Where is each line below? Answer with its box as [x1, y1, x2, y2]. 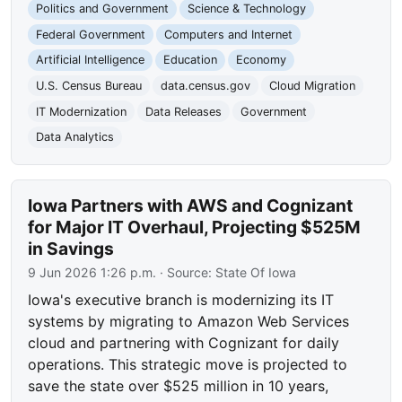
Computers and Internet [163, 27, 293, 41]
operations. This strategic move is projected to [28, 354, 348, 373]
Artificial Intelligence [36, 53, 145, 67]
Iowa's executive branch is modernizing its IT [28, 290, 335, 309]
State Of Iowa [215, 264, 297, 280]
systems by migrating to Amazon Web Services [28, 311, 350, 330]
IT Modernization [36, 104, 127, 118]
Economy [235, 53, 286, 67]
